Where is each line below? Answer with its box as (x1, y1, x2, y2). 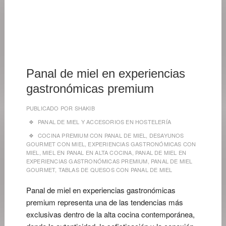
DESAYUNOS (149, 131, 184, 139)
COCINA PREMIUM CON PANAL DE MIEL (38, 131, 146, 139)
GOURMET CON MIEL (26, 140, 85, 148)
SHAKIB (73, 104, 95, 112)
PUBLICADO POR (26, 104, 73, 112)
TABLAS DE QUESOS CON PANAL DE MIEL (58, 165, 173, 174)
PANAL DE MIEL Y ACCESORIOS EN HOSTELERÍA (38, 118, 172, 126)
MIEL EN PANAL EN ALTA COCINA (42, 148, 132, 156)
